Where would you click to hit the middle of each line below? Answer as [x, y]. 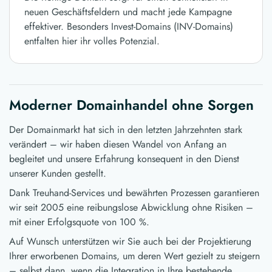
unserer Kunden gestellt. [58, 174]
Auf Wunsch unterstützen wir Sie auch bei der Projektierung [130, 242]
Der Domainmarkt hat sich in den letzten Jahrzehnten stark [126, 130]
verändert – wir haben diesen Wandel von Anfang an [118, 144]
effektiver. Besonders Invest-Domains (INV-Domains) [129, 27]
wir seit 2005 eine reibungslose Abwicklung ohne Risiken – [131, 208]
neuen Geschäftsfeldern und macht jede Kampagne [128, 12]
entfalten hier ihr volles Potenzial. [92, 41]
